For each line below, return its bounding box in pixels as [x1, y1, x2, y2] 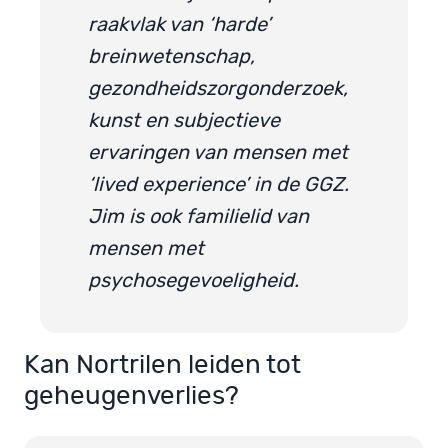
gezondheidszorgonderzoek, [88, 78, 348, 99]
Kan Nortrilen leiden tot [24, 352, 301, 379]
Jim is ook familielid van [88, 206, 309, 227]
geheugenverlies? [24, 383, 239, 410]
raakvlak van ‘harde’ [88, 14, 271, 35]
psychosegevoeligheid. [88, 270, 299, 291]
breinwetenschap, [88, 46, 255, 67]
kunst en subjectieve [88, 110, 280, 131]
